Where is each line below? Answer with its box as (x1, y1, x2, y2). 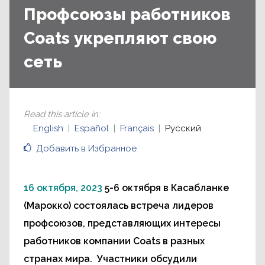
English (33, 123, 63, 134)
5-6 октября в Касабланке (105, 182, 229, 193)
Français (120, 123, 154, 134)
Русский (165, 123, 201, 134)
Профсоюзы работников (24, 5, 231, 24)
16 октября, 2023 (24, 182, 102, 193)
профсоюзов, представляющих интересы (24, 218, 221, 229)
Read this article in (24, 109, 98, 119)
